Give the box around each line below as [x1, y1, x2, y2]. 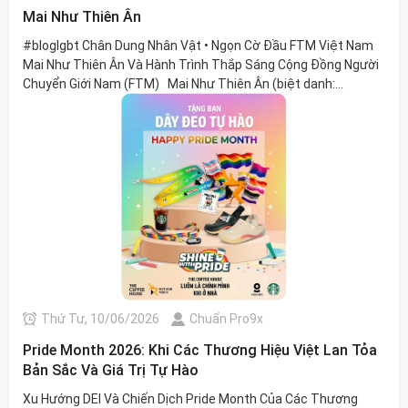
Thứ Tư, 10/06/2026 [41, 311, 159, 326]
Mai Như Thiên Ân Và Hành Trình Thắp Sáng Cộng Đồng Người [23, 56, 379, 72]
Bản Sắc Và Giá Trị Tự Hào [23, 361, 199, 379]
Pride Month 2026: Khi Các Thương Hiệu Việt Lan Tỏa [23, 341, 377, 359]
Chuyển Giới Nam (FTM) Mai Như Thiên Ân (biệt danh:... [23, 76, 343, 91]
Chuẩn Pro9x [189, 311, 263, 326]
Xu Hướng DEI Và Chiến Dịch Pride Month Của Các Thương [23, 391, 358, 406]
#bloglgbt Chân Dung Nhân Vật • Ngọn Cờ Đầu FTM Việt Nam [23, 37, 373, 53]
